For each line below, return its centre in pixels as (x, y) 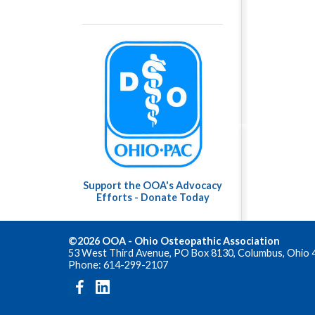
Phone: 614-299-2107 (118, 264)
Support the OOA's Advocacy (153, 185)
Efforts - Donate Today (153, 197)
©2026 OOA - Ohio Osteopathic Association (174, 240)
